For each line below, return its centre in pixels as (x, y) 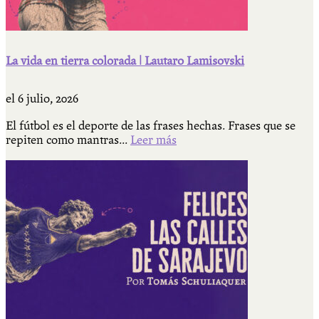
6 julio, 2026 (48, 99)
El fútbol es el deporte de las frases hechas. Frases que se (151, 126)
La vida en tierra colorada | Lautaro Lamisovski (125, 61)
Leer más (153, 140)
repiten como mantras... (68, 140)
